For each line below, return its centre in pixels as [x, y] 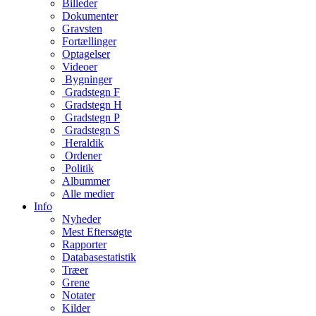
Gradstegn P [92, 117]
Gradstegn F [92, 92]
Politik [79, 168]
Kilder [76, 308]
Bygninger [89, 79]
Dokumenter [90, 16]
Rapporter [84, 244]
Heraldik [84, 143]
